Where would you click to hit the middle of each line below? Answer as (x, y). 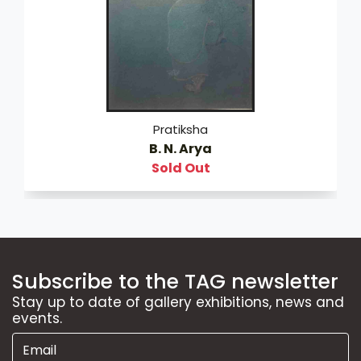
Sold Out (180, 168)
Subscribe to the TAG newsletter (175, 281)
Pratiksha (180, 129)
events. (37, 318)
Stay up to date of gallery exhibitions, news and (178, 302)
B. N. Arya (180, 148)
